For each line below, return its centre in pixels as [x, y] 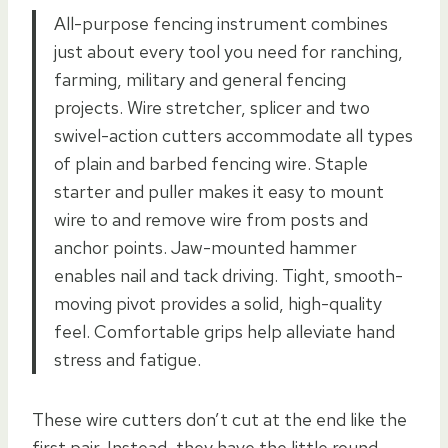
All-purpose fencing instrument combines [221, 23]
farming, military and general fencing [200, 79]
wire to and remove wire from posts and [211, 219]
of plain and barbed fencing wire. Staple [211, 163]
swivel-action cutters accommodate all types [233, 135]
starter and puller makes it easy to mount [219, 191]
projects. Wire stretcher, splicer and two [212, 107]
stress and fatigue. [127, 359]
